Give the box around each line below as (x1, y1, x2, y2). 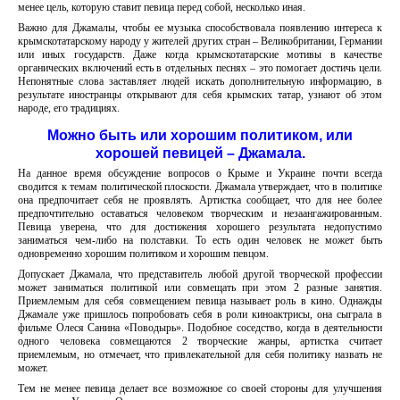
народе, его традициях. (18, 102, 120, 114)
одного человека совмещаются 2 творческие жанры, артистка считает (18, 335, 382, 347)
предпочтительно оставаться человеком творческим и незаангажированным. (18, 207, 382, 220)
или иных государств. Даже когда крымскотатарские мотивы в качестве (18, 48, 382, 61)
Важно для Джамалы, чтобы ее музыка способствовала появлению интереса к (18, 21, 382, 34)
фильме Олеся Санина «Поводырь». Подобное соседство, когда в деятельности (18, 321, 382, 334)
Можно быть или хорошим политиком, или (47, 128, 353, 143)
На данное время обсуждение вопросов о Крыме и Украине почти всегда (18, 167, 382, 179)
